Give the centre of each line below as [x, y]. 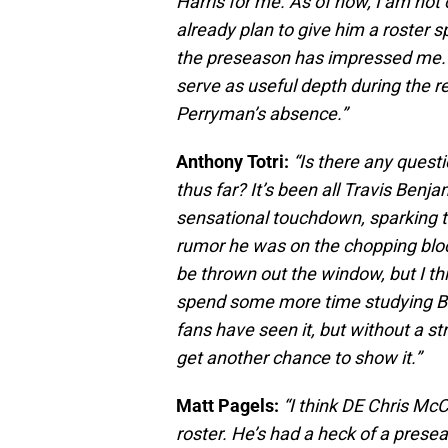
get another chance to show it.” [298, 358]
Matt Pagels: [227, 406]
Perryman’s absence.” [261, 114]
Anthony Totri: [232, 162]
